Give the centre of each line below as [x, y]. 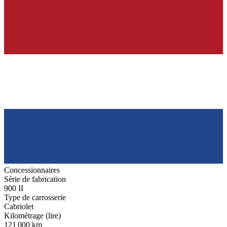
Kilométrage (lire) [32, 216]
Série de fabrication [35, 179]
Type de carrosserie [35, 198]
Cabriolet [19, 207]
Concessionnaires [32, 170]
